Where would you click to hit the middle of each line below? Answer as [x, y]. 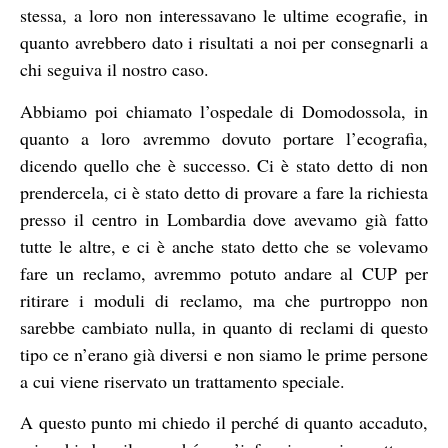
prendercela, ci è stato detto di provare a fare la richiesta [224, 191]
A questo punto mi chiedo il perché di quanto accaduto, [224, 422]
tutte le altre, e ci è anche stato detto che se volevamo [224, 245]
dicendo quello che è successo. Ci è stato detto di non [224, 164]
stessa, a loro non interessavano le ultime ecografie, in [224, 15]
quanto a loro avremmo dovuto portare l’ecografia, [224, 137]
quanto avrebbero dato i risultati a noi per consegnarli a [224, 42]
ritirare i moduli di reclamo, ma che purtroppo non [224, 299]
